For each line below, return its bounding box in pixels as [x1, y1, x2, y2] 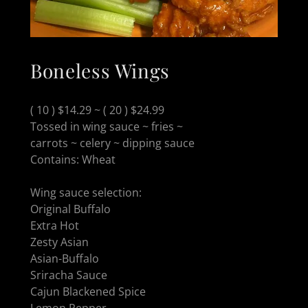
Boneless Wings [30, 58, 170, 83]
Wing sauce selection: [30, 184, 144, 200]
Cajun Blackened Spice [30, 283, 146, 299]
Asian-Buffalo [30, 250, 99, 266]
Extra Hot [30, 217, 79, 233]
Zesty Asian [30, 234, 89, 250]
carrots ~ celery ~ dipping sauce [30, 135, 197, 151]
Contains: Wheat [30, 151, 115, 167]
